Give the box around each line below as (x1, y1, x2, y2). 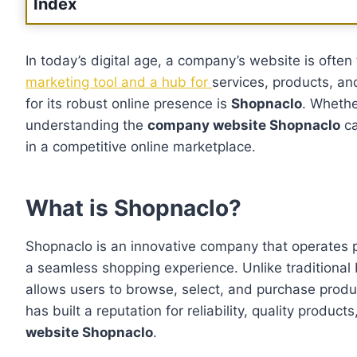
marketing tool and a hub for (25, 74, 212, 91)
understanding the (25, 117, 147, 134)
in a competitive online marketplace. (25, 139, 256, 155)
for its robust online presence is (25, 96, 231, 112)
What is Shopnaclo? (25, 194, 241, 222)
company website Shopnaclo (147, 117, 340, 134)
